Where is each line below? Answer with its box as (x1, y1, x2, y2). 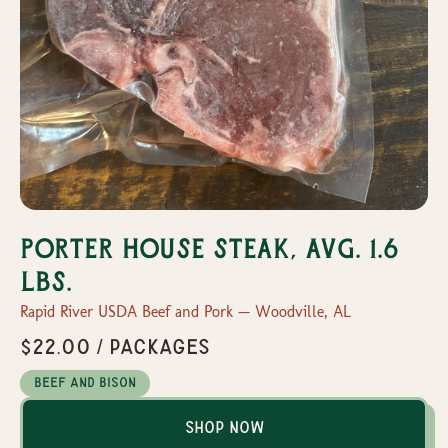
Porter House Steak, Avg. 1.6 (20, 236, 399, 264)
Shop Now (184, 419, 264, 435)
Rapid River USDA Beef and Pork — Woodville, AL (20, 301, 351, 321)
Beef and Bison (34, 376, 136, 389)
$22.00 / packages (20, 337, 210, 356)
